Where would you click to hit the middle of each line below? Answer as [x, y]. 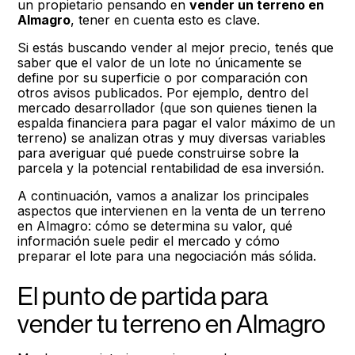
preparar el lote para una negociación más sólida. [167, 256]
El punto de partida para [143, 296]
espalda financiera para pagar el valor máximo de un [177, 123]
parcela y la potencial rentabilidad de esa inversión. [171, 168]
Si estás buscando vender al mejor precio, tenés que [176, 48]
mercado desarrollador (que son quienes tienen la [168, 108]
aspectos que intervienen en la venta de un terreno [172, 211]
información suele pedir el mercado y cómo [149, 241]
